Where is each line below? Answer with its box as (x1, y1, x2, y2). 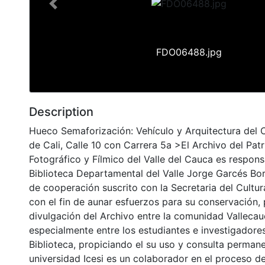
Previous (52, 4, 91, 16)
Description (29, 104, 93, 119)
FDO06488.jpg (156, 46, 222, 58)
